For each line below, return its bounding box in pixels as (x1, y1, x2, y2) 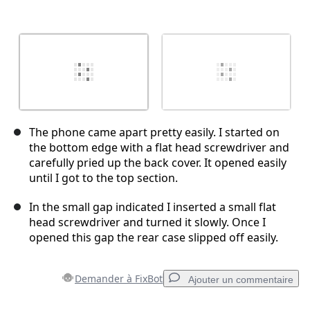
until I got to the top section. (29, 170, 178, 186)
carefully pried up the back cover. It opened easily (29, 155, 286, 171)
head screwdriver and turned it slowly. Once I (29, 215, 266, 230)
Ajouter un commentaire (188, 274, 293, 286)
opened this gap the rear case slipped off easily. (29, 230, 278, 246)
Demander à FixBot (75, 272, 163, 286)
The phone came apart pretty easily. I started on (29, 125, 280, 140)
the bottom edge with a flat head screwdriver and (29, 140, 289, 156)
